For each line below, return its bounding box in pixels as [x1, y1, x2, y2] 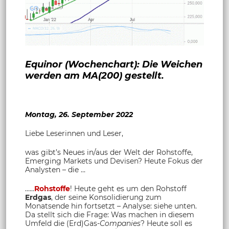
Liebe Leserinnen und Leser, [25, 128, 123, 138]
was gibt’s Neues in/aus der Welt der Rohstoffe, [25, 147, 193, 157]
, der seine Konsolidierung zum [51, 192, 162, 202]
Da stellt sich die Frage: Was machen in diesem [25, 210, 194, 219]
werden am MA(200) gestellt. [25, 70, 164, 81]
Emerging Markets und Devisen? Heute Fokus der [25, 156, 203, 166]
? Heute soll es [141, 218, 192, 228]
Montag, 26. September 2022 [25, 109, 133, 119]
